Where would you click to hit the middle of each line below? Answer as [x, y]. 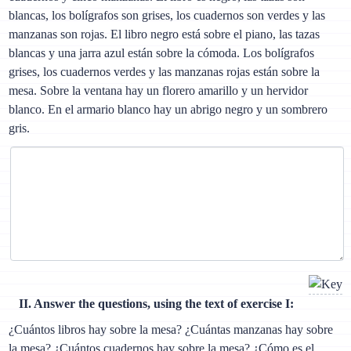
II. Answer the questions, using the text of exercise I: [156, 304]
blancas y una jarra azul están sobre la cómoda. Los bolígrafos [162, 53]
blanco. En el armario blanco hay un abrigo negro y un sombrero [168, 110]
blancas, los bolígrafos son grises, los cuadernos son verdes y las [167, 16]
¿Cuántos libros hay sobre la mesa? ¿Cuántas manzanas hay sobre [171, 330]
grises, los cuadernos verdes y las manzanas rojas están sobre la [165, 72]
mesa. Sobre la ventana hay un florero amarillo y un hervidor [159, 91]
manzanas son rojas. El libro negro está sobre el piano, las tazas [165, 34]
